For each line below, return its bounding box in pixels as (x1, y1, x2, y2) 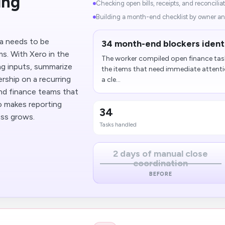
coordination (133, 158, 188, 169)
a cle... (101, 75, 121, 84)
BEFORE (149, 171, 173, 177)
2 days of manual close (113, 148, 208, 159)
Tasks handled (99, 121, 137, 128)
